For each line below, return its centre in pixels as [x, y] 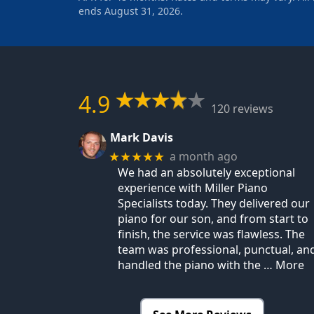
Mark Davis [141, 138]
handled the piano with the [189, 265]
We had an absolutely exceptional [206, 172]
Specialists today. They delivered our [214, 203]
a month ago [204, 157]
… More [284, 265]
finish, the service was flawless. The [211, 234]
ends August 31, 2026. [131, 11]
